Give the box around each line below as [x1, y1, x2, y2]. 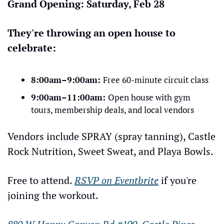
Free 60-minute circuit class [103, 74, 208, 85]
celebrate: [7, 41, 56, 54]
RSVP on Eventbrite [74, 173, 158, 187]
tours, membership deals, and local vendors [31, 104, 194, 115]
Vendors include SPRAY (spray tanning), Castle [7, 129, 215, 143]
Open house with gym [108, 91, 190, 103]
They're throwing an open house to [7, 26, 175, 39]
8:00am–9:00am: [31, 74, 103, 85]
